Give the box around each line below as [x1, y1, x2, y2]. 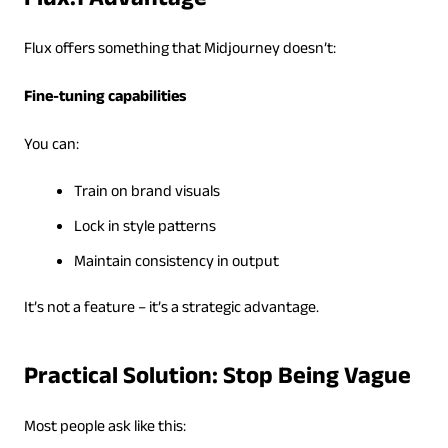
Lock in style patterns [73, 214, 216, 242]
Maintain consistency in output [73, 249, 279, 277]
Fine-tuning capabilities [23, 84, 186, 112]
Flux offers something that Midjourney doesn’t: [23, 36, 336, 64]
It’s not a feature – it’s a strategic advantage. [23, 295, 319, 323]
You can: [23, 132, 79, 160]
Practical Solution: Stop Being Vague [23, 358, 411, 400]
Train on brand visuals [73, 179, 220, 207]
